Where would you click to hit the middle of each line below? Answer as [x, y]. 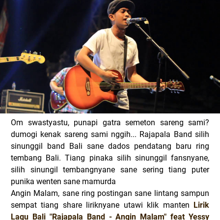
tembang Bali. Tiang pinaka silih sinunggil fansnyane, [110, 158]
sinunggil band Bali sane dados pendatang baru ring [110, 146]
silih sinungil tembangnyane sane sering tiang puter [110, 170]
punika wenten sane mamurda [63, 181]
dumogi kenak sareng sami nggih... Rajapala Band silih [110, 134]
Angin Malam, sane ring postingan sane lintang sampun [110, 193]
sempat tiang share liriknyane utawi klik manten [102, 205]
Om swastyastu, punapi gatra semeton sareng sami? [110, 123]
